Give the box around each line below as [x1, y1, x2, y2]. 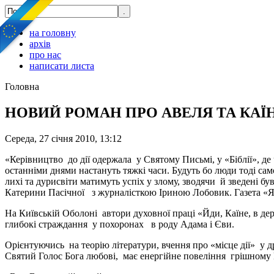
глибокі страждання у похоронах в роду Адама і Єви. [5, 218, 234, 229]
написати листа [29, 61, 94, 71]
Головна [5, 81, 39, 92]
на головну [29, 28, 76, 38]
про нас [29, 50, 61, 60]
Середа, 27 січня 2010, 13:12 [5, 133, 122, 144]
